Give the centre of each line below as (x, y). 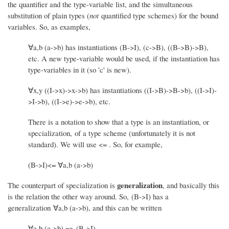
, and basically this (191, 185)
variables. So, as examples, (49, 26)
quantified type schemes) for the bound (158, 15)
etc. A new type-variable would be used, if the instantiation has (124, 58)
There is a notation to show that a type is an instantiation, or (119, 121)
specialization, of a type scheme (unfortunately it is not (112, 133)
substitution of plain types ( (49, 15)
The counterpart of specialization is (62, 185)
